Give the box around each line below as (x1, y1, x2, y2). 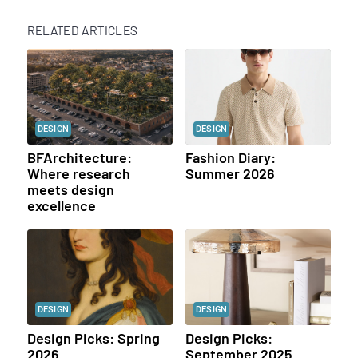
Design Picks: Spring (26, 329, 160, 348)
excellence (26, 197, 96, 215)
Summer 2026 (185, 165, 275, 183)
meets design (26, 181, 114, 199)
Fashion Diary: (185, 149, 276, 167)
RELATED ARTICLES (26, 22, 138, 38)
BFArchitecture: (26, 149, 132, 167)
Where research (26, 165, 130, 183)
